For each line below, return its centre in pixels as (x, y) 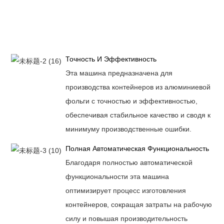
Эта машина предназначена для (119, 73)
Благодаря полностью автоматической (129, 162)
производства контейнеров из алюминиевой (138, 87)
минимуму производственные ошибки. (128, 129)
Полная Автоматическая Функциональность (137, 149)
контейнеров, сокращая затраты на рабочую (138, 204)
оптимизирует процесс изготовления (125, 190)
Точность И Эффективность (111, 59)
